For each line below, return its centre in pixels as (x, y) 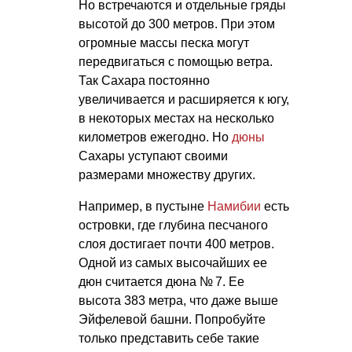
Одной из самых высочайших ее (173, 262)
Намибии (234, 206)
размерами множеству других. (167, 174)
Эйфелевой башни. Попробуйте (172, 319)
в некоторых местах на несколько (176, 118)
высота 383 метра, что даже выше (178, 300)
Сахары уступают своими (153, 156)
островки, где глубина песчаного (173, 225)
